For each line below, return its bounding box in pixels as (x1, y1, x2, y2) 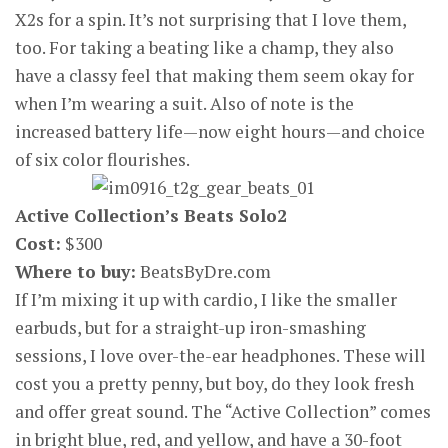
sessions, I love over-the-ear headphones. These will (15, 344, 426, 367)
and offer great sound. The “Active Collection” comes (15, 400, 431, 423)
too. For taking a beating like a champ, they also (15, 36, 394, 59)
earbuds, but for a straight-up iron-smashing (15, 316, 366, 339)
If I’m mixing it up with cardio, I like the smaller (15, 288, 397, 311)
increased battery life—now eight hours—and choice (15, 120, 425, 143)
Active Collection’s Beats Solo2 (15, 204, 287, 227)
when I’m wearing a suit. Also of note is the (15, 92, 354, 115)
